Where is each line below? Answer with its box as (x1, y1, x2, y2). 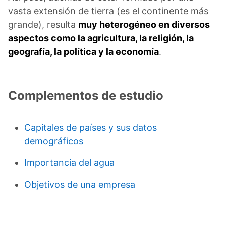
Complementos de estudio (8, 88, 163, 103)
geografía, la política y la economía (8, 46, 159, 58)
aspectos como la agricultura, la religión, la (8, 33, 194, 44)
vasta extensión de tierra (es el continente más (8, 6, 208, 17)
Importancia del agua (24, 157, 115, 168)
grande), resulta (8, 19, 78, 30)
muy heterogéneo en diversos (78, 19, 210, 30)
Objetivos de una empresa (24, 179, 135, 190)
